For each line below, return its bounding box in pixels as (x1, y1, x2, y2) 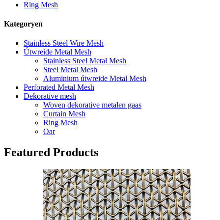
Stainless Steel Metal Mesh (43, 56, 126, 65)
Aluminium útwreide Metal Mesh (43, 74, 146, 83)
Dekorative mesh (24, 92, 76, 101)
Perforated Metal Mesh (24, 83, 94, 92)
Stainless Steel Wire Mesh (24, 39, 104, 48)
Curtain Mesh (43, 110, 85, 118)
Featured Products (4, 146, 98, 159)
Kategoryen (4, 20, 43, 28)
